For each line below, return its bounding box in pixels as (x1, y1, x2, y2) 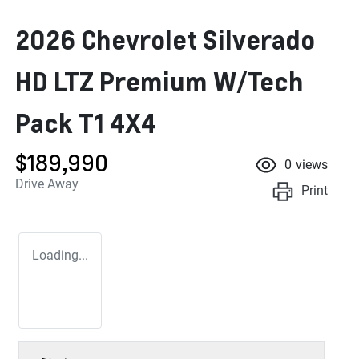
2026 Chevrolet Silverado (15, 22, 315, 56)
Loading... (32, 247, 88, 263)
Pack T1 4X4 (15, 106, 156, 139)
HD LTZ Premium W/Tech (15, 64, 304, 98)
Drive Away (15, 175, 79, 192)
